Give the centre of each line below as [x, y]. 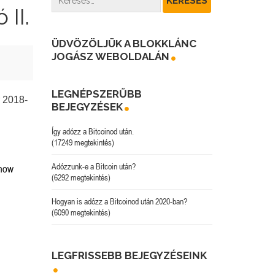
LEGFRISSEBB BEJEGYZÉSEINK [129, 255]
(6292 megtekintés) [81, 177]
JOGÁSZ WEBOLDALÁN [110, 56]
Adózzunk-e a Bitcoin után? [93, 166]
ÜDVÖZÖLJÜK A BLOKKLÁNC [124, 43]
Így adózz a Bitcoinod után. [92, 131]
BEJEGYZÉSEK [87, 107]
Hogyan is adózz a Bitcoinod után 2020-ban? [119, 201]
